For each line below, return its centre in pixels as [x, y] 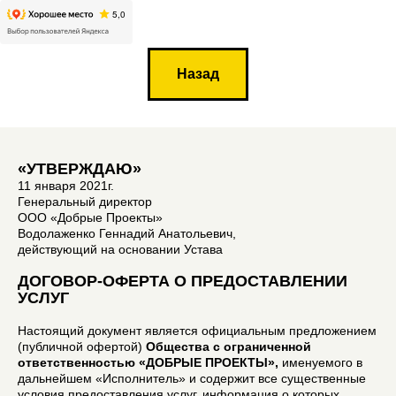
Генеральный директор [85, 201]
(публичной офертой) [82, 346]
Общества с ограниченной [228, 346]
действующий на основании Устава [120, 249]
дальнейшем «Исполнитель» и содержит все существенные [192, 378]
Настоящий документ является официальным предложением [197, 330]
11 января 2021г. [66, 185]
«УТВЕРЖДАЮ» [80, 168]
